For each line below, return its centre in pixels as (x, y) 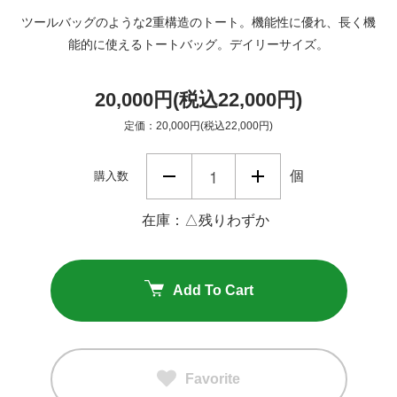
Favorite (213, 378)
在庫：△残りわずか (205, 220)
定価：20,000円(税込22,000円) (198, 125)
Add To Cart (213, 290)
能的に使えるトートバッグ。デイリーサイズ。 (198, 44)
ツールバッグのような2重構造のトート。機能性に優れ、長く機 (198, 22)
